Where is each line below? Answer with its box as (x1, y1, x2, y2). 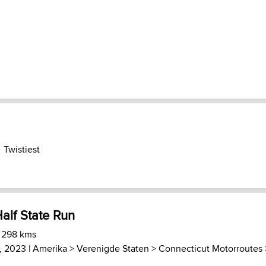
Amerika (33, 242, 67, 255)
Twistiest (4, 142, 40, 156)
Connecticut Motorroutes (159, 242, 262, 255)
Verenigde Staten (77, 242, 149, 255)
